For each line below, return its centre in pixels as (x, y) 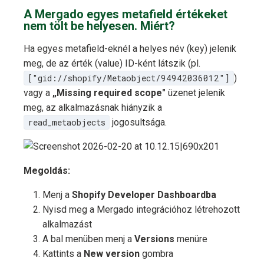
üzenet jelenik (195, 93)
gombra (156, 254)
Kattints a (63, 254)
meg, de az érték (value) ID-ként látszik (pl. (112, 64)
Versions (154, 239)
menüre (191, 239)
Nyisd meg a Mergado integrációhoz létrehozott (141, 210)
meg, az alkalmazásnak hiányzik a (93, 108)
